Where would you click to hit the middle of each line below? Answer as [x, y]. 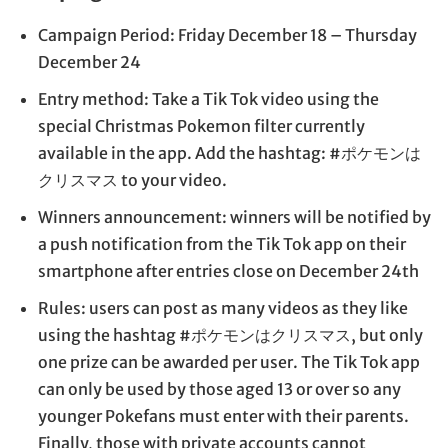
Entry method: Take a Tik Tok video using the [208, 99]
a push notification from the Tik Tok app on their [222, 244]
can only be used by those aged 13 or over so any [219, 389]
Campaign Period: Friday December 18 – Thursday [227, 35]
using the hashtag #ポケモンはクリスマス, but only [230, 335]
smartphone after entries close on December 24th [228, 271]
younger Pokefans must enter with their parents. [223, 416]
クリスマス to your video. [132, 180]
